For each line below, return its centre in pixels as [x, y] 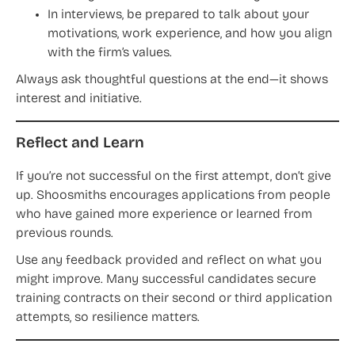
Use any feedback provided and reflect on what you [169, 261]
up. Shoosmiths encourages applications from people [173, 196]
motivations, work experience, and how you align [190, 34]
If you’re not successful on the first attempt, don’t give [174, 177]
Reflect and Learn [80, 144]
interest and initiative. [79, 99]
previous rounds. [65, 234]
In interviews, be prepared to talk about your [178, 15]
